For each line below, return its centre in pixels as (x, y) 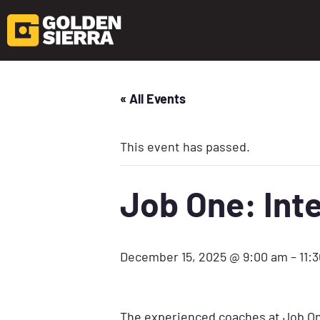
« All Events (153, 98)
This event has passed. (185, 146)
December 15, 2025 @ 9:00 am (204, 256)
